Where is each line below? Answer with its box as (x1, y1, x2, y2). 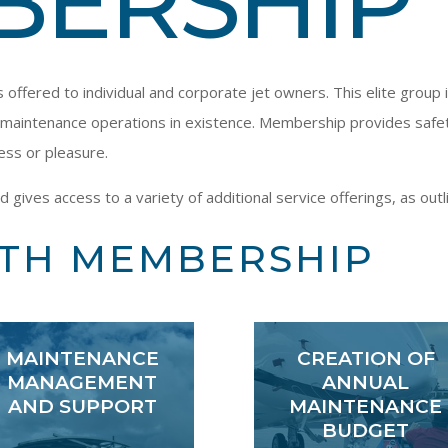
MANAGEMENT (7, 370, 158, 394)
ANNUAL (322, 370, 410, 394)
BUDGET (322, 418, 410, 442)
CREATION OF (296, 346, 435, 370)
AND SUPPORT (7, 394, 157, 418)
